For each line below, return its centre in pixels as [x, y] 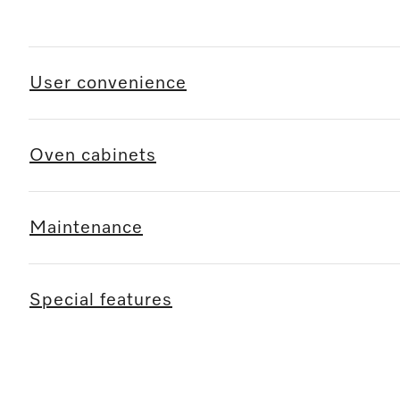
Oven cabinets [93, 155]
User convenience [108, 83]
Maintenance [86, 227]
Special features [101, 300]
